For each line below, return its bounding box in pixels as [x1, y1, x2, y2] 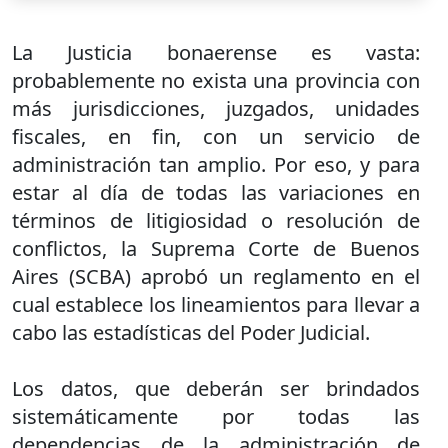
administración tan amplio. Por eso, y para [12, 151, 420, 178]
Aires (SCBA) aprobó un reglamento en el [12, 263, 420, 290]
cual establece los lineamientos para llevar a [12, 291, 420, 318]
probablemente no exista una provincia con [12, 67, 420, 94]
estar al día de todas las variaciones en [12, 179, 420, 206]
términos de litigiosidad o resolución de [12, 207, 420, 234]
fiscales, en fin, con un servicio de [12, 123, 420, 150]
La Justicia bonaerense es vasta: [12, 39, 420, 66]
